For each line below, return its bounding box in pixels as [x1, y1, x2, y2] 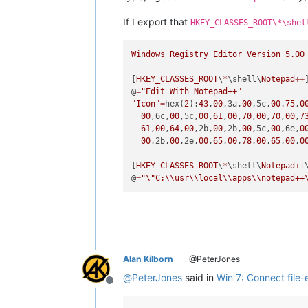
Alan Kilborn [123, 254, 173, 265]
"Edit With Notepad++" [141, 87, 243, 96]
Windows [131, 49, 166, 59]
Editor [213, 49, 243, 59]
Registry [170, 49, 209, 59]
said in [182, 272, 217, 284]
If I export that [123, 15, 190, 27]
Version [247, 49, 281, 59]
